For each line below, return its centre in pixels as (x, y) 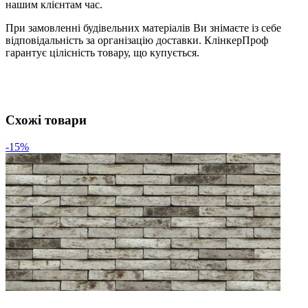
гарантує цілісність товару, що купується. (102, 52)
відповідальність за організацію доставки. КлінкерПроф (137, 40)
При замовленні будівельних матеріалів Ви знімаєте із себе (143, 27)
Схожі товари (46, 120)
